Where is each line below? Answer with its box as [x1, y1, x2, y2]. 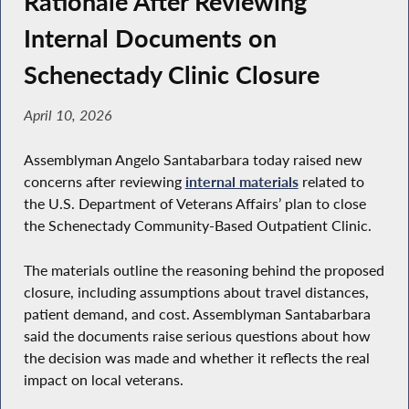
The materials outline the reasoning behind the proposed [23, 260, 384, 279]
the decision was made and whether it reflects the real [23, 348, 370, 367]
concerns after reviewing [23, 173, 185, 192]
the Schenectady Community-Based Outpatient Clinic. [23, 216, 372, 236]
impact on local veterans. [23, 370, 184, 389]
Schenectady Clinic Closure [23, 60, 320, 90]
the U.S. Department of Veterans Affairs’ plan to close [23, 194, 366, 214]
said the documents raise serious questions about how [23, 326, 371, 345]
